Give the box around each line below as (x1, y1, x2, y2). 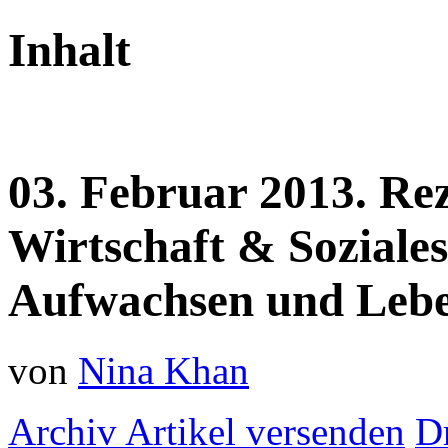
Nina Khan (78, 348, 249, 392)
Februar (80, 165, 259, 218)
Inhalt (8, 23, 131, 76)
